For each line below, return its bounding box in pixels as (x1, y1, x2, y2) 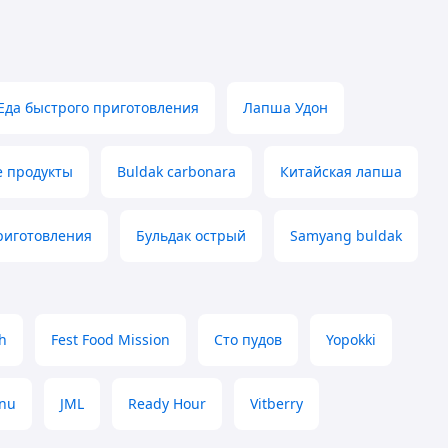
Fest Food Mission (51, 330, 170, 350)
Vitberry (250, 394, 303, 414)
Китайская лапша (280, 162, 402, 182)
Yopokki (326, 330, 376, 350)
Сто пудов (214, 330, 282, 350)
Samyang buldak (290, 226, 402, 246)
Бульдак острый (136, 226, 246, 246)
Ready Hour (128, 394, 206, 414)
